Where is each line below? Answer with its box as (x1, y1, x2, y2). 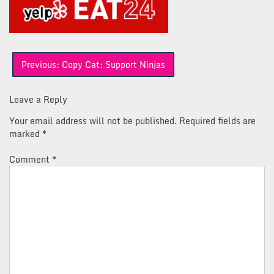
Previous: (21, 57, 59, 72)
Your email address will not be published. (9, 114, 177, 128)
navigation (9, 64, 63, 83)
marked (9, 127, 42, 141)
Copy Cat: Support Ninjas (62, 57, 165, 72)
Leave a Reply (9, 92, 67, 107)
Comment (9, 152, 52, 167)
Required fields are (179, 114, 256, 128)
